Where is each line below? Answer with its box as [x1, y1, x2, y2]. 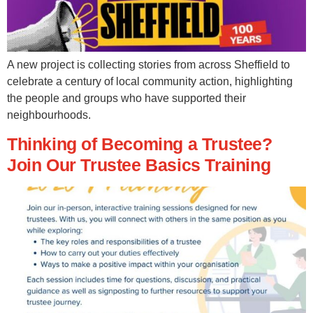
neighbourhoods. [7, 108, 91, 121]
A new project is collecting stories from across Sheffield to [7, 58, 290, 71]
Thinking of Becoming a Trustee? [7, 134, 272, 154]
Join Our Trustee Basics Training [7, 155, 271, 175]
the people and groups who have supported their [7, 92, 246, 104]
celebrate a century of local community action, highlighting [7, 75, 293, 87]
